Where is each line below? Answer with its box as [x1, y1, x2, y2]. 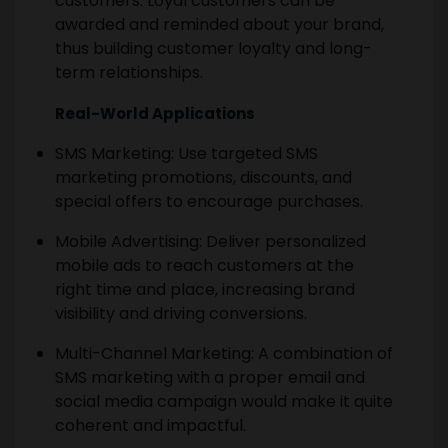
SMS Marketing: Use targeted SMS [55, 141, 318, 165]
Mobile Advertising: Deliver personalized [55, 229, 366, 253]
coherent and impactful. [55, 413, 246, 437]
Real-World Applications [55, 102, 255, 124]
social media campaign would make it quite [55, 389, 393, 413]
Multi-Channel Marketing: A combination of [55, 341, 393, 365]
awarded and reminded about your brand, [55, 12, 384, 36]
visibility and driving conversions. [55, 301, 307, 325]
